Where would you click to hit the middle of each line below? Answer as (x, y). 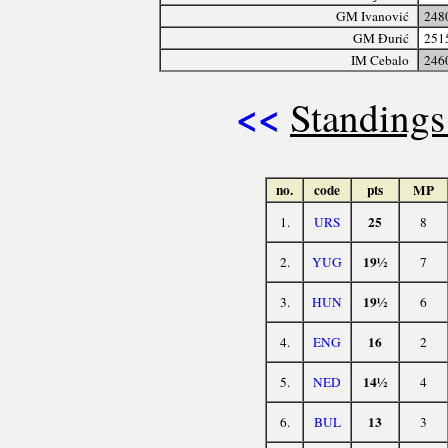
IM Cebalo (380, 59)
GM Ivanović (373, 15)
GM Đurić (381, 37)
